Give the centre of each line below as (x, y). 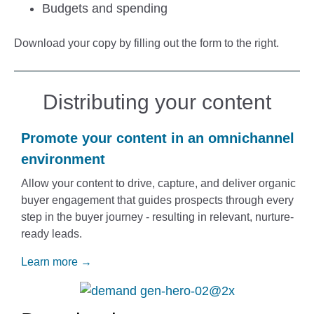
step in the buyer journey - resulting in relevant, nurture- (157, 217)
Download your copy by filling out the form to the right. (146, 43)
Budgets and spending (105, 9)
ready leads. (52, 234)
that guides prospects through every (204, 200)
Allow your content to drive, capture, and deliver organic (158, 184)
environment (63, 159)
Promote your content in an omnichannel (158, 138)
